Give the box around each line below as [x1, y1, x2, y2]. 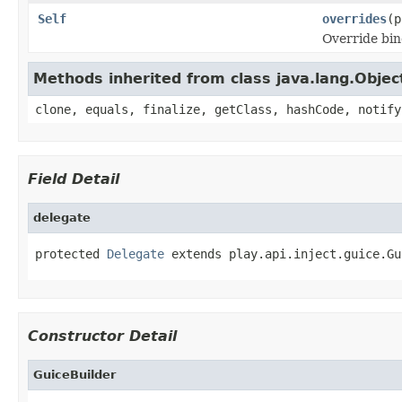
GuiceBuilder [33, 367, 116, 381]
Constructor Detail [28, 327, 177, 345]
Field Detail [28, 170, 119, 188]
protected [35, 246, 107, 261]
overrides [322, 11, 387, 26]
